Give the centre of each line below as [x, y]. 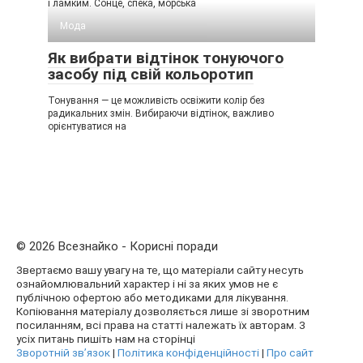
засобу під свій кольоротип [151, 74]
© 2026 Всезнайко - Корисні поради [117, 246]
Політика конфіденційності [188, 352]
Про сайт [290, 352]
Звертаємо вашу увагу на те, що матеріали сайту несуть [160, 269]
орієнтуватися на [87, 126]
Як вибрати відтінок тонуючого [166, 58]
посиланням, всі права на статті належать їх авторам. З [161, 325]
